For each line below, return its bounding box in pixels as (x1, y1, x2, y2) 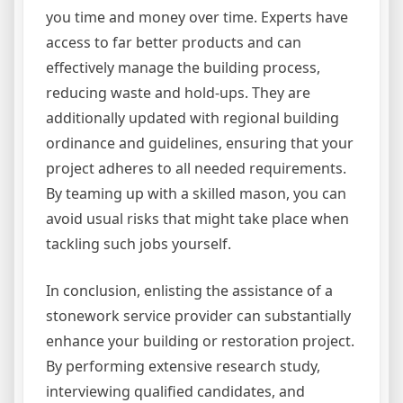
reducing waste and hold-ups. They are (46, 83, 310, 103)
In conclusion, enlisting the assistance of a (46, 281, 333, 301)
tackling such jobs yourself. (46, 234, 231, 255)
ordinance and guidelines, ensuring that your (46, 133, 354, 154)
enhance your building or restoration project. (46, 331, 354, 352)
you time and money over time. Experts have (46, 7, 348, 28)
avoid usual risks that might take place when (46, 209, 349, 229)
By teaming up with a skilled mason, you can (46, 184, 346, 204)
